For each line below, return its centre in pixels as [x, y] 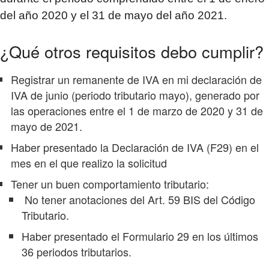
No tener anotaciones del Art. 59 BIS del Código [138, 199]
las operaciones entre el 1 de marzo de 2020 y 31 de [137, 110]
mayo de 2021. [47, 126]
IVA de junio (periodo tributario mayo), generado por [135, 95]
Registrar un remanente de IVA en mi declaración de [136, 79]
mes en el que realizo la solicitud [89, 162]
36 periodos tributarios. [77, 251]
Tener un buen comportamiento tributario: [110, 183]
